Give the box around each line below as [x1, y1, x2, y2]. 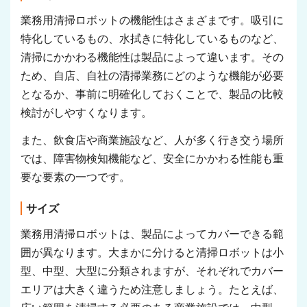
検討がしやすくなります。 [21, 107, 152, 119]
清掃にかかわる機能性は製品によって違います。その [21, 51, 284, 64]
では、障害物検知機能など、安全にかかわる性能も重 [21, 153, 284, 165]
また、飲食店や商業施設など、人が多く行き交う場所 [21, 134, 284, 147]
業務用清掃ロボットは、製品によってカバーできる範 [21, 228, 284, 241]
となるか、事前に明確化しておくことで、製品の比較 [21, 88, 284, 101]
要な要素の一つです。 [21, 171, 130, 184]
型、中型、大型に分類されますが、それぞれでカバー [21, 265, 284, 278]
